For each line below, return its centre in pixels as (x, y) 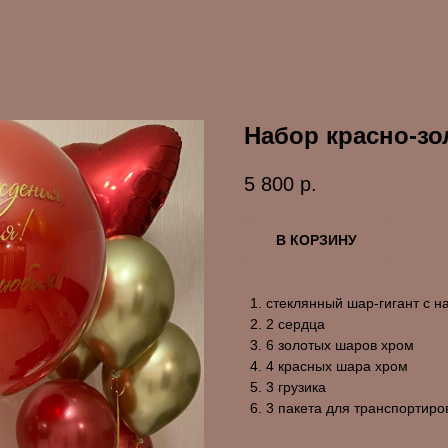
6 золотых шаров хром (340, 345)
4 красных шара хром (337, 366)
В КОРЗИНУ (316, 240)
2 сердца (295, 324)
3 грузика (296, 387)
